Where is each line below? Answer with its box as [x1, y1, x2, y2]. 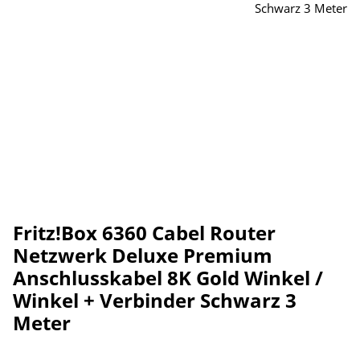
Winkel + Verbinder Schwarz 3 [13, 287, 297, 314]
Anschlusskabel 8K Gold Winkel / [13, 264, 323, 292]
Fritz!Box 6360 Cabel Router [13, 219, 276, 247]
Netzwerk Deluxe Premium [13, 242, 272, 269]
